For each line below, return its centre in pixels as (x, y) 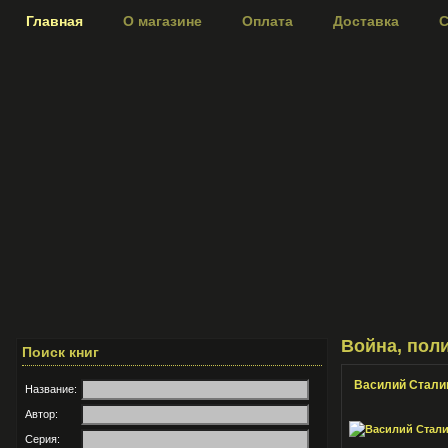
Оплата (267, 21)
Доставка (366, 21)
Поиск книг (60, 352)
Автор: (41, 414)
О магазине (162, 21)
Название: (51, 389)
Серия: (42, 439)
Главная (54, 21)
